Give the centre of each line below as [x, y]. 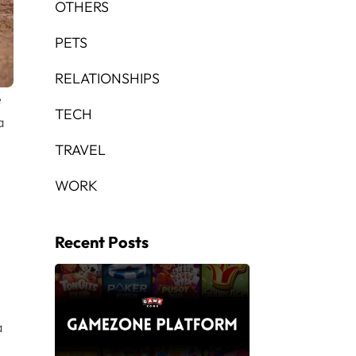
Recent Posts [101, 242]
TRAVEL [80, 149]
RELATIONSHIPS [107, 78]
